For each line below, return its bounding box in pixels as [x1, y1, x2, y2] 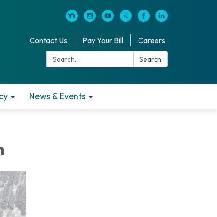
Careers [138, 35, 165, 45]
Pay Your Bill [82, 35, 123, 45]
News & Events [29, 91, 86, 102]
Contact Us [30, 35, 67, 45]
